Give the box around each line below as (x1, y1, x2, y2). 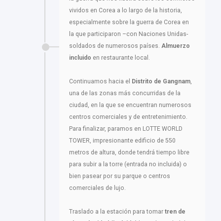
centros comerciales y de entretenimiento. (69, 113, 187, 121)
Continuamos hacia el (69, 78, 132, 85)
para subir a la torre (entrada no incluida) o (69, 161, 187, 168)
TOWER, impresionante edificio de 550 (69, 137, 176, 145)
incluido (69, 54, 91, 62)
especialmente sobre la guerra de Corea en (69, 19, 189, 26)
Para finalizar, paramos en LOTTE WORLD (69, 125, 183, 133)
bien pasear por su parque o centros (69, 173, 170, 180)
